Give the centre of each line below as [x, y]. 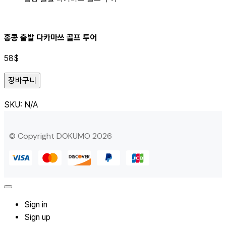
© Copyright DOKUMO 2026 [61, 136]
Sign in [36, 204]
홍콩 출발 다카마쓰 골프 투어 [50, 37]
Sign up [37, 217]
